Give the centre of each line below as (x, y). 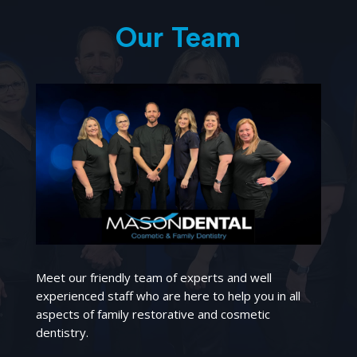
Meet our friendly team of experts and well (153, 277)
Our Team (178, 38)
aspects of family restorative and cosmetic (153, 314)
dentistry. (62, 332)
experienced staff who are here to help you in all (168, 295)
